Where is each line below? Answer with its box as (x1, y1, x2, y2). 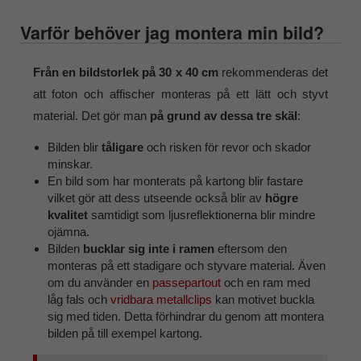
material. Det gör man (32, 108, 150, 122)
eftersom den (214, 242, 288, 256)
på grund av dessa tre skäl (149, 108, 297, 122)
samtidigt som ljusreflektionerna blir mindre (88, 208, 316, 222)
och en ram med (221, 276, 311, 290)
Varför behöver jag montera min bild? (20, 20, 325, 46)
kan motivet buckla (212, 293, 315, 307)
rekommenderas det (218, 64, 329, 79)
